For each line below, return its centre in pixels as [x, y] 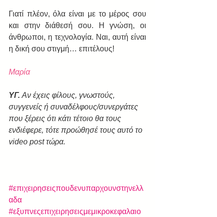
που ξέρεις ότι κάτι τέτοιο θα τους [66, 118]
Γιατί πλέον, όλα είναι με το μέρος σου [77, 14]
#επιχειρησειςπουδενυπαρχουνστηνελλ [76, 188]
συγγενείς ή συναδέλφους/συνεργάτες [74, 107]
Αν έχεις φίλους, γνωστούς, [69, 95]
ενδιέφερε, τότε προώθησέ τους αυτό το [77, 130]
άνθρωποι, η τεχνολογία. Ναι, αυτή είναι [77, 37]
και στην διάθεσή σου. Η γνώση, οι [77, 25]
